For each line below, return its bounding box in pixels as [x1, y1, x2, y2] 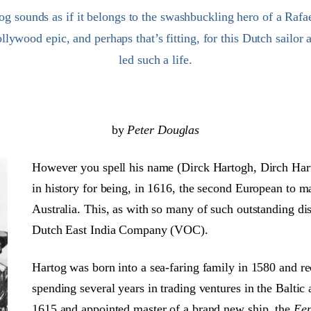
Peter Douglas [124, 123, 200, 137]
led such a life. [119, 53, 192, 67]
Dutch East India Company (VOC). [32, 223, 208, 237]
